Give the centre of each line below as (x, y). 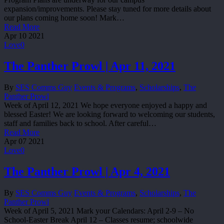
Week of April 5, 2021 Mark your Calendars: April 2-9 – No (99, 211)
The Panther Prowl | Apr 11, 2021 (90, 66)
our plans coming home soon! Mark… (64, 18)
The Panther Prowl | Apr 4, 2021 (87, 172)
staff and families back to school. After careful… (80, 123)
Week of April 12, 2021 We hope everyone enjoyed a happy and (105, 105)
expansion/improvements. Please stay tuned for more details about (107, 9)
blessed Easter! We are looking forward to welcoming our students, (109, 114)
